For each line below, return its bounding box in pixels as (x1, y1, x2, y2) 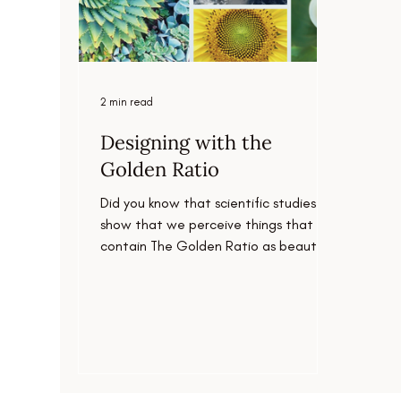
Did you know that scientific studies (100, 194, 317, 212)
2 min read (100, 96, 154, 109)
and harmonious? (100, 259, 205, 277)
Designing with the (100, 130, 273, 156)
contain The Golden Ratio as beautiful (100, 237, 336, 255)
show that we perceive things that (100, 216, 314, 234)
